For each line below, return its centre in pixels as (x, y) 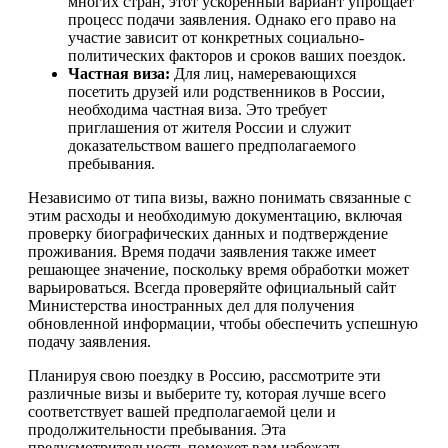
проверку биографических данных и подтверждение (208, 234)
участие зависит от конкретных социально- (216, 38)
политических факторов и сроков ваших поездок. (237, 56)
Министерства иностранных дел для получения (191, 306)
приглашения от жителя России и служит (209, 128)
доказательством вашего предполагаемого (212, 146)
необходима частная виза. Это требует (197, 110)
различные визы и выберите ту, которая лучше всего (207, 394)
